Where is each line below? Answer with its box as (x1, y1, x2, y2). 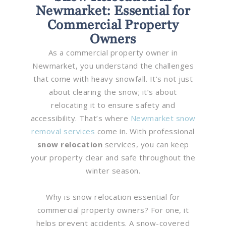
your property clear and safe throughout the (30, 152, 196, 162)
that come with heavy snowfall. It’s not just (33, 74, 193, 84)
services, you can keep (102, 139, 189, 149)
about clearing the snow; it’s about (49, 87, 177, 97)
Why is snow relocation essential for (46, 192, 180, 202)
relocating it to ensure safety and (51, 100, 175, 110)
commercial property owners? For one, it (37, 205, 189, 215)
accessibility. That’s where (30, 113, 131, 123)
